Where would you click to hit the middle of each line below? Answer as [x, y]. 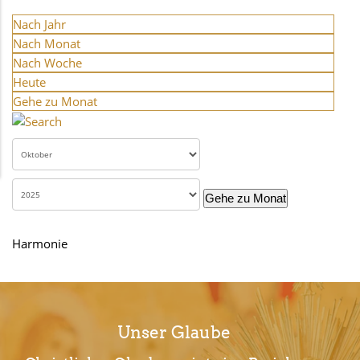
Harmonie [40, 243]
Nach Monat [47, 43]
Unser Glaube [174, 332]
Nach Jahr [39, 24]
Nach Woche [47, 63]
